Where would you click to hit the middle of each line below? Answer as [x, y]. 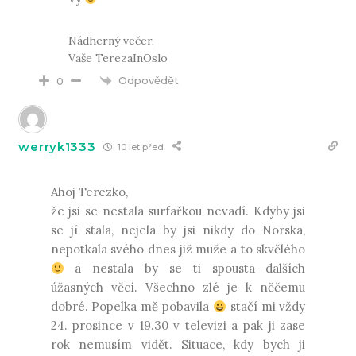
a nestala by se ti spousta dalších [185, 269]
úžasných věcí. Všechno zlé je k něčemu [178, 288]
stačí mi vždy [266, 307]
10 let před [140, 147]
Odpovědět [149, 80]
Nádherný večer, [112, 40]
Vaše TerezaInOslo [118, 58]
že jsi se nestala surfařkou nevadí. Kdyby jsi [178, 211]
